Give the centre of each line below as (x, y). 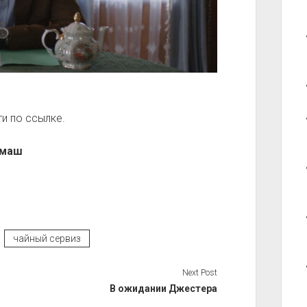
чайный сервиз (47, 239)
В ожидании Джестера (164, 289)
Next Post (200, 273)
